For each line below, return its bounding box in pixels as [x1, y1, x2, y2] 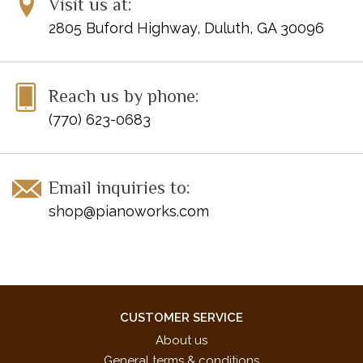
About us [156, 332, 207, 348]
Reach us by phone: [49, 85, 199, 106]
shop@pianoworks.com [49, 202, 209, 220]
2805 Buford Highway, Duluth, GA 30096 [49, 19, 324, 36]
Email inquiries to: [49, 177, 190, 198]
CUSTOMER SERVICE [120, 310, 243, 325]
